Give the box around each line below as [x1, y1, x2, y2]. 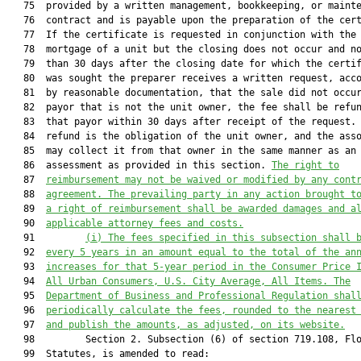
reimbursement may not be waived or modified [46, 174, 288, 185]
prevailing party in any [131, 189, 266, 200]
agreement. [46, 189, 102, 200]
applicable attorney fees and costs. [46, 218, 243, 229]
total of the [266, 247, 339, 258]
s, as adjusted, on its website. [170, 319, 345, 330]
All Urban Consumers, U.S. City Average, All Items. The [46, 276, 351, 287]
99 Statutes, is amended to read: [6, 348, 210, 359]
